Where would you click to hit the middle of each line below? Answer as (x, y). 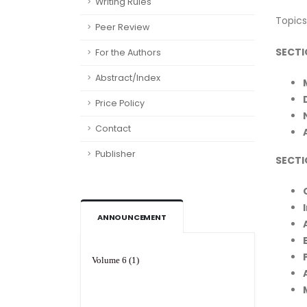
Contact (113, 129)
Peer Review (122, 27)
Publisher (115, 154)
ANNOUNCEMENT (132, 218)
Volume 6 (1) (115, 248)
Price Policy (120, 103)
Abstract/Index (128, 78)
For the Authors (128, 53)
